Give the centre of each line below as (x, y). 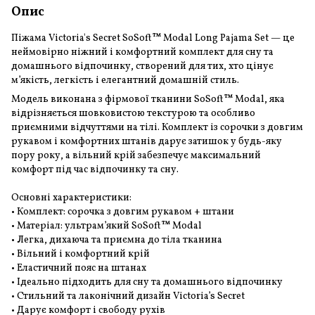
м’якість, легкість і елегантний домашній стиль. (125, 80)
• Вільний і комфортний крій (81, 254)
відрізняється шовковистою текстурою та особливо (133, 113)
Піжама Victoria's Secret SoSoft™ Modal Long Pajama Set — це (153, 38)
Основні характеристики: (71, 198)
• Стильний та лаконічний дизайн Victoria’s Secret (128, 296)
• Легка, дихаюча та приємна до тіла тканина (117, 240)
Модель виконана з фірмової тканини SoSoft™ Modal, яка (148, 99)
